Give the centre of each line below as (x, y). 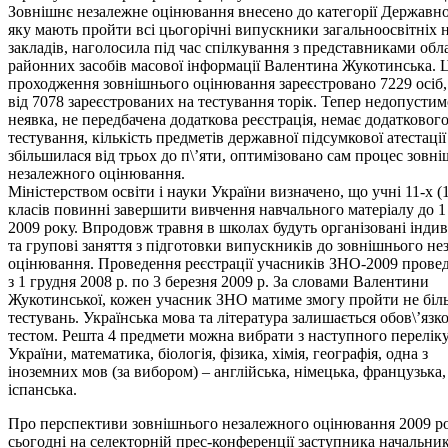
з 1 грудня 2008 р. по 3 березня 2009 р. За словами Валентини (218, 281)
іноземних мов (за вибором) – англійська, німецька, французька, (227, 371)
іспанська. (42, 389)
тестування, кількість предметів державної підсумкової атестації (227, 137)
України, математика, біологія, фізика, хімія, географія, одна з (218, 353)
